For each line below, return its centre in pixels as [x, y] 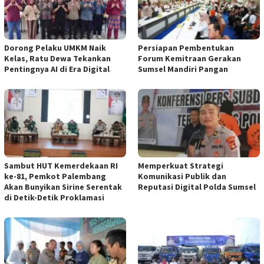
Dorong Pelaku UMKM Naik [55, 47]
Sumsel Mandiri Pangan [183, 69]
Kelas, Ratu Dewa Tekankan [57, 58]
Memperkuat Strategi [181, 165]
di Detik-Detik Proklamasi [54, 197]
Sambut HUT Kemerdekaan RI [61, 165]
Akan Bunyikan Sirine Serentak [63, 187]
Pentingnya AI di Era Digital [57, 69]
